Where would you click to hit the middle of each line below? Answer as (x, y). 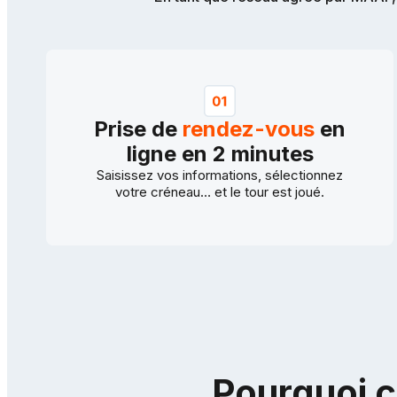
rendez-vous (249, 129)
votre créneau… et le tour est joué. (220, 192)
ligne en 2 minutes (220, 154)
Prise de (138, 129)
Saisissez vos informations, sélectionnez (220, 175)
